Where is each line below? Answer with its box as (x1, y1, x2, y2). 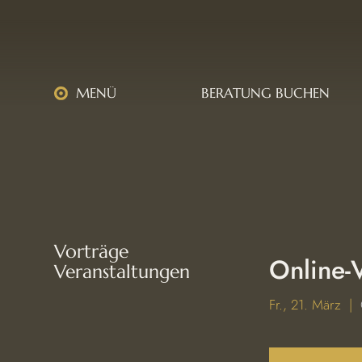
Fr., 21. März (269, 294, 342, 314)
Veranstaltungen (54, 260, 191, 283)
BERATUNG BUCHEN (200, 83, 330, 102)
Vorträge (54, 240, 129, 263)
